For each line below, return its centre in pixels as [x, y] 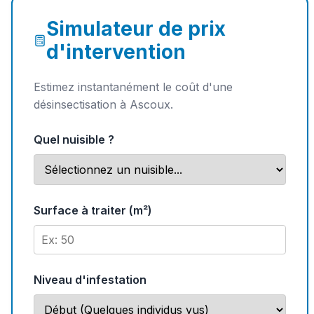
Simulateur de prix [136, 28]
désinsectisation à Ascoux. [103, 104]
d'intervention [116, 52]
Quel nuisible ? [74, 139]
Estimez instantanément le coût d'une [133, 87]
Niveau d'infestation [90, 279]
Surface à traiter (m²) [93, 210]
